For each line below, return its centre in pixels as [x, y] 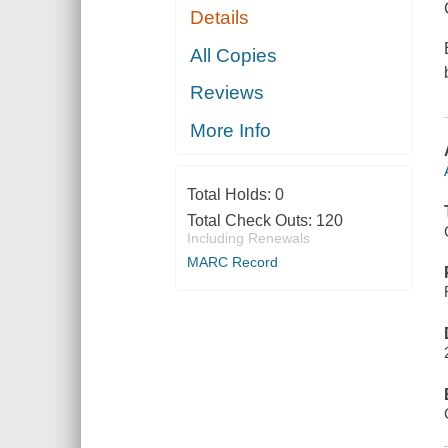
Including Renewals [248, 237]
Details [220, 18]
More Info [231, 130]
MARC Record [232, 261]
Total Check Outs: [251, 220]
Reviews [227, 93]
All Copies [234, 55]
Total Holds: [230, 194]
